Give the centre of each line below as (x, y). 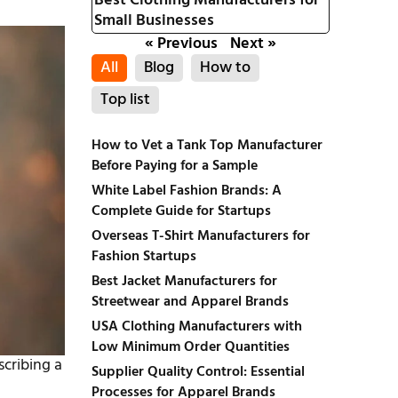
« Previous (181, 44)
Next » (253, 44)
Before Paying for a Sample (174, 166)
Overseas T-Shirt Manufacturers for (200, 236)
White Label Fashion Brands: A (186, 191)
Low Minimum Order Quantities (190, 347)
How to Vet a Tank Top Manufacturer (207, 146)
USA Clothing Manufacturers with (196, 327)
